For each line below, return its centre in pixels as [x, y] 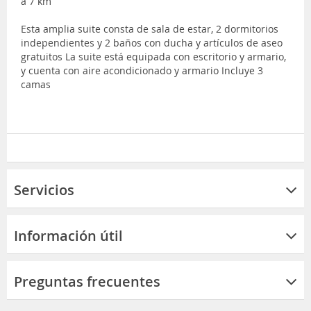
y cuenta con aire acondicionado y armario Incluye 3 [142, 70]
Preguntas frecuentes [87, 281]
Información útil [68, 235]
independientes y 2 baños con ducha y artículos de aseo [152, 42]
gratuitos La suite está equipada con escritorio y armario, [153, 56]
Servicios [44, 190]
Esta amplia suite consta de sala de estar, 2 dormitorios [150, 28]
